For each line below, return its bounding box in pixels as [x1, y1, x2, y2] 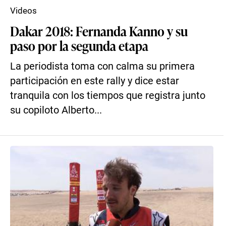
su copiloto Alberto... [10, 104, 102, 116]
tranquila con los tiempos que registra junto [10, 90, 205, 101]
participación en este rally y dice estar [10, 75, 179, 87]
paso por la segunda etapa [10, 36, 148, 54]
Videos [10, 6, 37, 16]
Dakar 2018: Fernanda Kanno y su [10, 22, 188, 40]
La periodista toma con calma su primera [10, 61, 195, 72]
